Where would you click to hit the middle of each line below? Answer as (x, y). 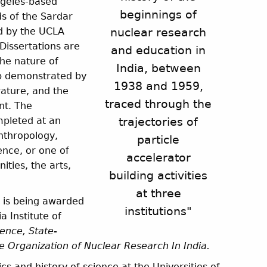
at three (158, 194)
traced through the (159, 104)
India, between (158, 69)
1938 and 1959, (158, 86)
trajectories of (159, 122)
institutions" (159, 212)
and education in (159, 51)
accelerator (158, 158)
